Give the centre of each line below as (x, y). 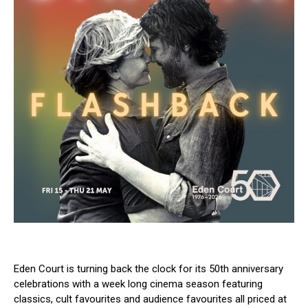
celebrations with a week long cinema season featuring (138, 284)
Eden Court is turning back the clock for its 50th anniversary (148, 269)
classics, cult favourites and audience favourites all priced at (150, 299)
